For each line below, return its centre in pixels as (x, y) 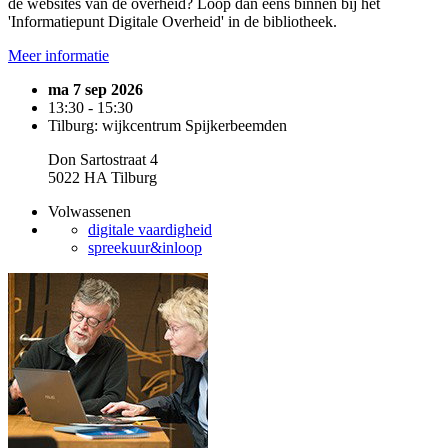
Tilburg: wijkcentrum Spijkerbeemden (167, 125)
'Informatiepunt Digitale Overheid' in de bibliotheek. (172, 21)
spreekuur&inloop (145, 247)
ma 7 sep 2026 (95, 89)
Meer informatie (58, 55)
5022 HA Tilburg (102, 177)
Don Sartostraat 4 (103, 159)
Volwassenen (89, 211)
